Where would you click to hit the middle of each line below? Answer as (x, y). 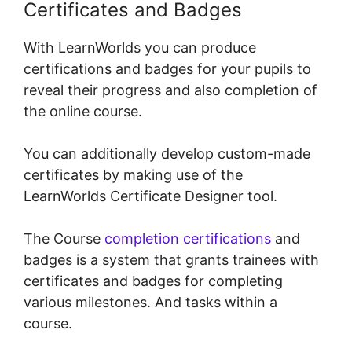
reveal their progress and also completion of (170, 90)
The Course (64, 239)
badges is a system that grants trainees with (171, 260)
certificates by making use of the (133, 175)
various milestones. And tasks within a (150, 302)
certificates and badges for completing (153, 281)
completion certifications (188, 239)
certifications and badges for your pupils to (167, 69)
